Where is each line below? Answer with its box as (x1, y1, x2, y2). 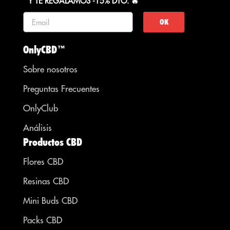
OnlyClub (23, 103, 58, 114)
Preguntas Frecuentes (23, 83, 100, 95)
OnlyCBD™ (23, 44, 66, 56)
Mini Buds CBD (23, 195, 78, 207)
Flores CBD (23, 156, 63, 168)
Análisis (23, 122, 52, 134)
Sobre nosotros (23, 64, 78, 75)
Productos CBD (23, 136, 82, 149)
